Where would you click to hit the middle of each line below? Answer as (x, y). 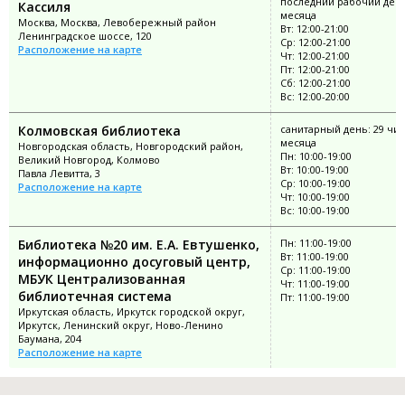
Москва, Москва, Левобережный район (117, 22)
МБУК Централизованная (102, 278)
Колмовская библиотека (99, 130)
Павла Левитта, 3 (59, 173)
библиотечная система (95, 296)
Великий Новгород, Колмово (89, 159)
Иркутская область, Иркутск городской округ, (132, 311)
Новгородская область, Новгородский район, (131, 146)
